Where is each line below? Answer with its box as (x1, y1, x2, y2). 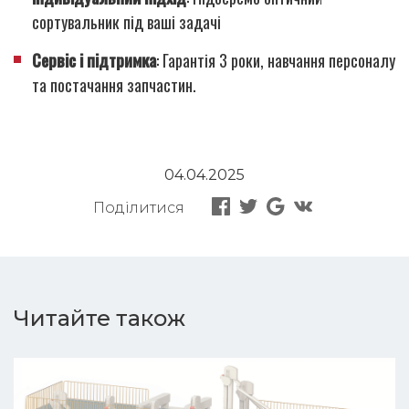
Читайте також (14, 304, 185, 331)
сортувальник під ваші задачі (32, 9, 221, 34)
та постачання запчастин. (32, 72, 196, 97)
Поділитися (92, 199, 184, 217)
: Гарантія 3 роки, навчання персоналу (156, 47, 395, 72)
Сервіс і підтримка (32, 47, 156, 72)
